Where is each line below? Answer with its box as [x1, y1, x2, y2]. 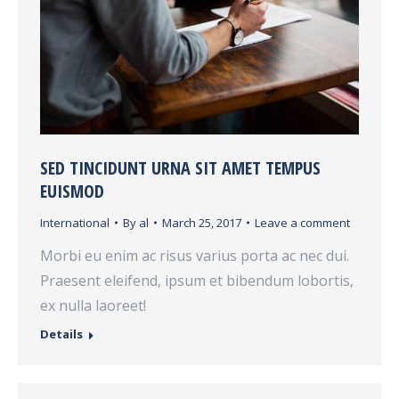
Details [40, 325, 83, 342]
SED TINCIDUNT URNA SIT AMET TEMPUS [40, 155, 321, 180]
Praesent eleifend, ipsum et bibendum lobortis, [40, 270, 354, 290]
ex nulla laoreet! [40, 295, 146, 315]
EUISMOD [40, 178, 104, 203]
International [40, 214, 110, 231]
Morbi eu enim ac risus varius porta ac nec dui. [40, 245, 349, 265]
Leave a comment [255, 214, 350, 231]
